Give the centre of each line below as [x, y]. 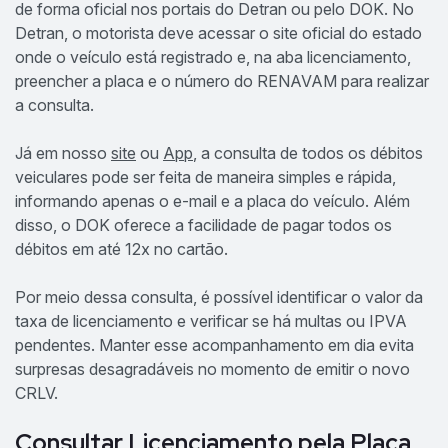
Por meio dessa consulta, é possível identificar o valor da [219, 296]
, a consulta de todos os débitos [308, 152]
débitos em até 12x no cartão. [121, 248]
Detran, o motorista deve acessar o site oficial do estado [218, 32]
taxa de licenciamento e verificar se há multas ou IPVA [211, 320]
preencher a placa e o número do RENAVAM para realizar [222, 80]
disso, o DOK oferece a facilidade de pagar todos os [203, 224]
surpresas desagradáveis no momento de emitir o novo [212, 368]
